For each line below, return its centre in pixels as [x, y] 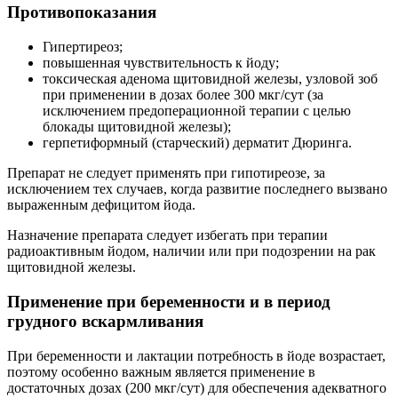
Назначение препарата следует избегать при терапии [167, 235]
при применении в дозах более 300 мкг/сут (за [183, 95]
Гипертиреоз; [83, 47]
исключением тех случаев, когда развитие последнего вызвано [197, 189]
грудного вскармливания [105, 321]
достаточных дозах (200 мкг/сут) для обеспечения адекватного [197, 387]
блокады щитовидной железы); [137, 127]
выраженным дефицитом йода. [101, 205]
